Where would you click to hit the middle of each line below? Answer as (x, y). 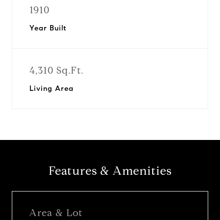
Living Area (52, 88)
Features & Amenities (110, 171)
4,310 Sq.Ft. (56, 70)
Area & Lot (56, 213)
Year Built (48, 28)
